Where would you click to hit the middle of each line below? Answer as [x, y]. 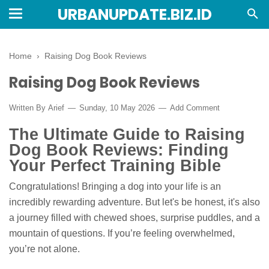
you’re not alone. [44, 249]
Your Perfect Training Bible [115, 165]
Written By [29, 108]
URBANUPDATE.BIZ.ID [134, 15]
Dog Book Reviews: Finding [119, 150]
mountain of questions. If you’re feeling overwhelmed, [122, 234]
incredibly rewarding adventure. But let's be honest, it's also [134, 202]
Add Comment [195, 108]
